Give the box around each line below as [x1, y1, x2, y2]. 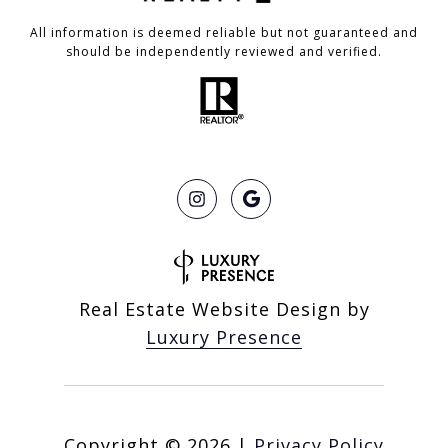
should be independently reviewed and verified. [66, 42, 382, 60]
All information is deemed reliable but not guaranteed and [30, 23, 418, 41]
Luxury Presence [146, 324, 302, 349]
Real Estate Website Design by [78, 296, 370, 321]
